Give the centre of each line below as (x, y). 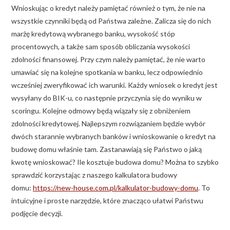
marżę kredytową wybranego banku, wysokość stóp (93, 33)
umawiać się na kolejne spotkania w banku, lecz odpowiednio (107, 72)
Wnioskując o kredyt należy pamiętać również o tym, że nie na (108, 8)
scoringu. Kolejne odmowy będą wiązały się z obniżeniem (101, 110)
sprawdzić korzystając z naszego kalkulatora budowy (94, 175)
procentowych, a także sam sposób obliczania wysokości (101, 46)
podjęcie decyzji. (37, 213)
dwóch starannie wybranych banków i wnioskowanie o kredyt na (113, 136)
